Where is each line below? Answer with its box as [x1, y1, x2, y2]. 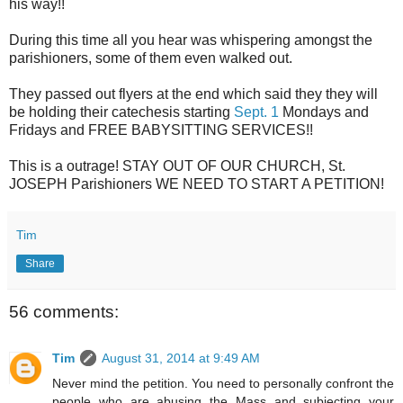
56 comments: [9, 301, 119, 321]
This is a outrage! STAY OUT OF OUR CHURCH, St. [9, 157, 345, 174]
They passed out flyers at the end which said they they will [9, 85, 378, 102]
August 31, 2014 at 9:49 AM [102, 351, 260, 366]
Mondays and [279, 103, 369, 120]
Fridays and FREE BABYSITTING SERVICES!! [9, 121, 313, 138]
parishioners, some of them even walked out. [9, 49, 296, 66]
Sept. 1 [234, 103, 279, 120]
